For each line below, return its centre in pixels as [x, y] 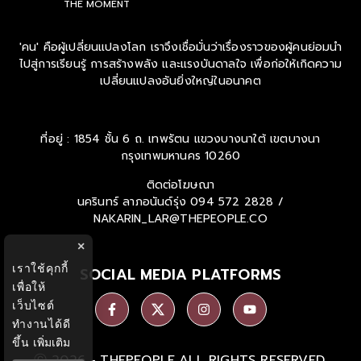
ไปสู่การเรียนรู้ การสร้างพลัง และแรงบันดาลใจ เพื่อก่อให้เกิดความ [180, 64]
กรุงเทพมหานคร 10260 [180, 156]
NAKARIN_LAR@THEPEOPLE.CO [180, 218]
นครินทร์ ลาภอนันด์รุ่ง [132, 201]
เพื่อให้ [29, 286]
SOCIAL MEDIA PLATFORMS [180, 274]
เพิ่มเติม [52, 342]
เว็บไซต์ [33, 305]
